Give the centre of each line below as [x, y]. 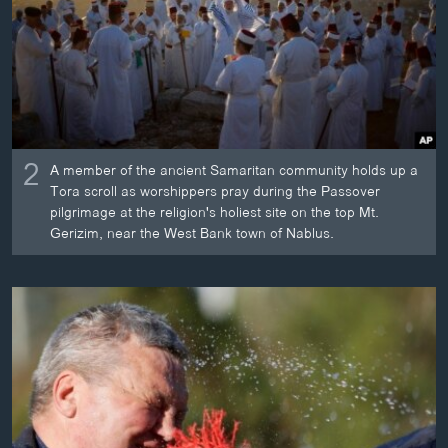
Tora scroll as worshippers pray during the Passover [215, 192]
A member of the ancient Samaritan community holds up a [234, 171]
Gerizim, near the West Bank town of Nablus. [192, 234]
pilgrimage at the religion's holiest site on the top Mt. [215, 213]
